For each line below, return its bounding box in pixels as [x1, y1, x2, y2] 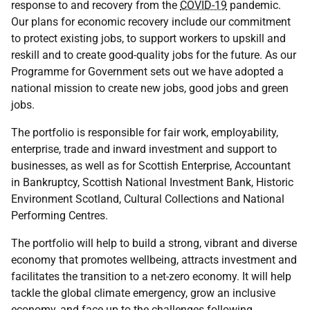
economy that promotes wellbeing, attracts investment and [11, 253, 297, 266]
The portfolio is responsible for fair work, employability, [11, 126, 278, 139]
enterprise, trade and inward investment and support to [11, 143, 277, 156]
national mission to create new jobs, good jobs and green [11, 82, 289, 95]
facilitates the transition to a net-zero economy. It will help [11, 270, 291, 283]
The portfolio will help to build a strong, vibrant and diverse [11, 237, 297, 250]
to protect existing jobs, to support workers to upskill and [11, 32, 286, 45]
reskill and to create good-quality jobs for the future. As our [11, 48, 296, 62]
